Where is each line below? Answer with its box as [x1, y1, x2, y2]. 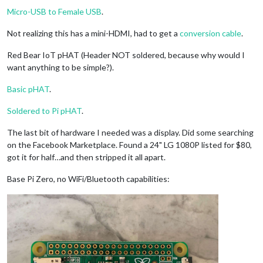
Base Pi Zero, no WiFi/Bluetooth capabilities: [7, 173, 170, 184]
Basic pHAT [7, 83, 49, 94]
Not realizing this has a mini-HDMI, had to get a [7, 28, 180, 38]
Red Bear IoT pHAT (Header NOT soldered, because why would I [7, 49, 245, 60]
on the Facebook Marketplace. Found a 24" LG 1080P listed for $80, [7, 139, 252, 150]
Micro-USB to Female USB [7, 6, 102, 16]
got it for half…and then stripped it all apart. [7, 151, 166, 162]
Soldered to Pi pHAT [7, 105, 82, 116]
